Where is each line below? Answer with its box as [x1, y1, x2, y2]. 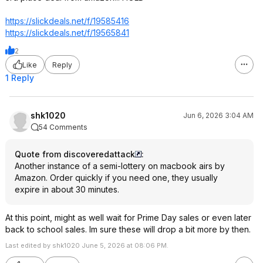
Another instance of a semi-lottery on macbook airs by [15, 161, 225, 171]
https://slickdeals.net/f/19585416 [5, 16, 129, 26]
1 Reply [5, 73, 34, 83]
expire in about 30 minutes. [15, 184, 119, 194]
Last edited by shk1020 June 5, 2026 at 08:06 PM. [5, 241, 168, 249]
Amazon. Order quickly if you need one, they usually [15, 173, 218, 183]
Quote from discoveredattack [15, 149, 135, 159]
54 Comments [39, 123, 87, 131]
